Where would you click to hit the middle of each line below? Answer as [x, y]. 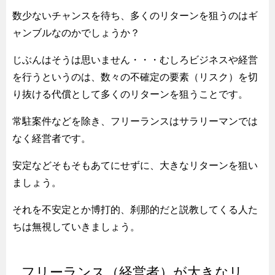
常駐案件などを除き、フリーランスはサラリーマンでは [135, 121]
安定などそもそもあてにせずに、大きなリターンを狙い [135, 165]
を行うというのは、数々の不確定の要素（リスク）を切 [135, 77]
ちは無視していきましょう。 [76, 227]
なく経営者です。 [52, 138]
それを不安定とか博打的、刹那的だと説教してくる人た [135, 209]
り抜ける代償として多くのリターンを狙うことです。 [130, 94]
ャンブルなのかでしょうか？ [76, 33]
